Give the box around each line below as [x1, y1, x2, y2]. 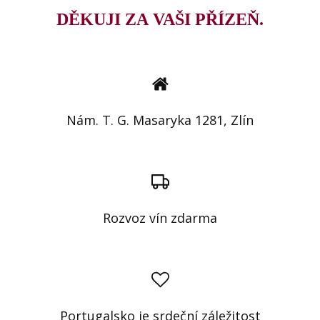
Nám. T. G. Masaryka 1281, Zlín [66, 111, 254, 129]
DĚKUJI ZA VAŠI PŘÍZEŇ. [56, 10, 264, 29]
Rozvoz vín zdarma [103, 209, 217, 227]
